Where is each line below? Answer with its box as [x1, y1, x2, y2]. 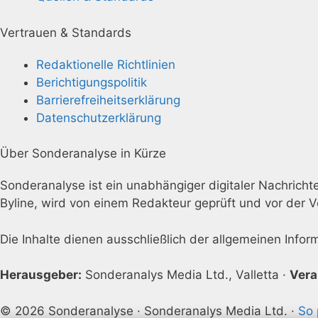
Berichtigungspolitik [36, 75, 147, 89]
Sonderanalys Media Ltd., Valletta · [82, 268, 290, 282]
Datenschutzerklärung [36, 110, 161, 125]
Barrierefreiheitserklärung [36, 92, 180, 107]
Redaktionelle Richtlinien [36, 57, 175, 72]
